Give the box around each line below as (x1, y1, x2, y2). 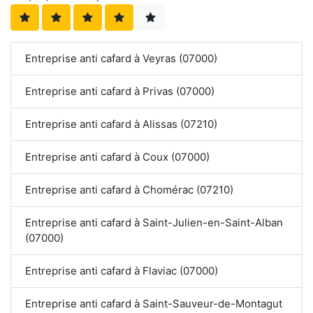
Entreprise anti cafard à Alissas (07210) (25, 117, 217, 131)
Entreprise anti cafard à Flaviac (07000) (25, 264, 218, 278)
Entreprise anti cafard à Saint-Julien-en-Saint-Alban (25, 216, 283, 230)
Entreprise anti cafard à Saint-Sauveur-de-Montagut (25, 297, 282, 311)
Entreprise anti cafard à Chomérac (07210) (25, 183, 233, 197)
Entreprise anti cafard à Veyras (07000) (25, 52, 217, 66)
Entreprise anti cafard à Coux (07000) (25, 150, 210, 164)
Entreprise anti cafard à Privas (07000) (25, 85, 214, 99)
